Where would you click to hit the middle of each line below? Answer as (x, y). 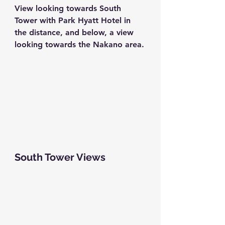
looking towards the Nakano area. (79, 45)
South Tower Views (60, 157)
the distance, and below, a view (75, 33)
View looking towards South (69, 9)
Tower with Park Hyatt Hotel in (74, 21)
